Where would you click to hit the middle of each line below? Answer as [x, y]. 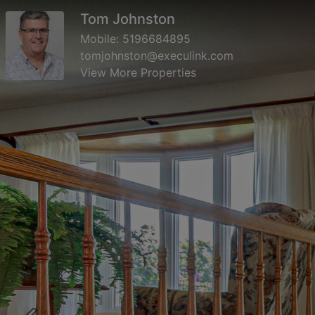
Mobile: [101, 38]
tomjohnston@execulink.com [157, 55]
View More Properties [138, 72]
